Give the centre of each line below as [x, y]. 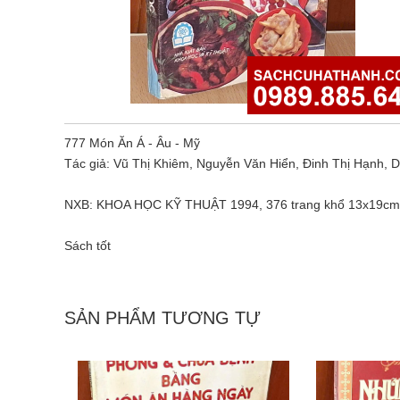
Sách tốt [89, 246]
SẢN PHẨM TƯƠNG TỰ [162, 318]
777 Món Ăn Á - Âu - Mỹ [132, 143]
